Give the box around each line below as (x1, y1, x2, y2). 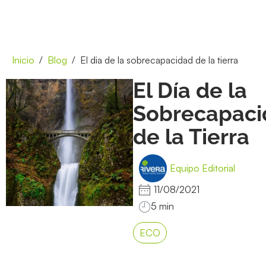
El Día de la (133, 77, 247, 103)
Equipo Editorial (170, 162, 235, 175)
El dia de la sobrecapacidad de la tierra (80, 53, 238, 66)
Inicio (12, 53, 34, 66)
